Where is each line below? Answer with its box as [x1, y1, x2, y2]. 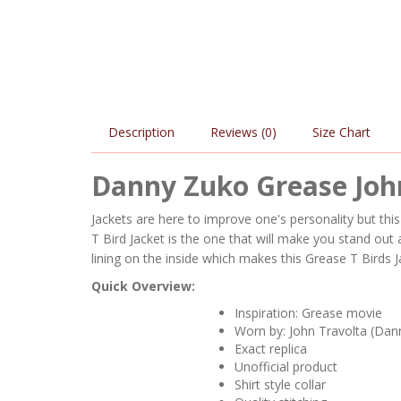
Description [108, 124, 175, 141]
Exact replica [235, 340, 307, 357]
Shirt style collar [235, 376, 326, 393]
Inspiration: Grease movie [235, 304, 382, 321]
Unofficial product [235, 358, 337, 375]
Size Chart [312, 124, 371, 141]
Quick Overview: [91, 277, 195, 294]
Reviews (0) [210, 124, 277, 141]
